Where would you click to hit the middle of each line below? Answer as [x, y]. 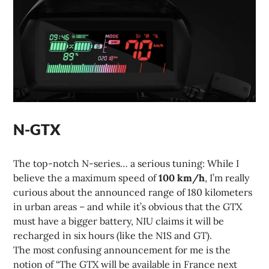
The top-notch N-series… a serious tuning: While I [126, 163]
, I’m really [227, 177]
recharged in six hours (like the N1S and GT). [113, 235]
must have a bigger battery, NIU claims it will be [119, 221]
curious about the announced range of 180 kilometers [133, 192]
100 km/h [182, 177]
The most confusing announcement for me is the [122, 249]
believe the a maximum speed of [86, 177]
